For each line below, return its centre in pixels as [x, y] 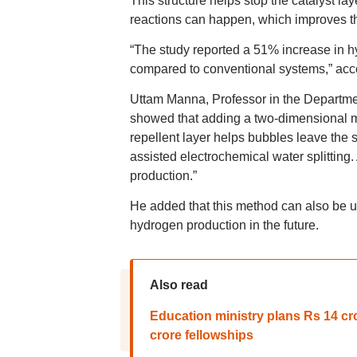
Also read [178, 285]
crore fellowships [201, 335]
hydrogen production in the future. [224, 225]
